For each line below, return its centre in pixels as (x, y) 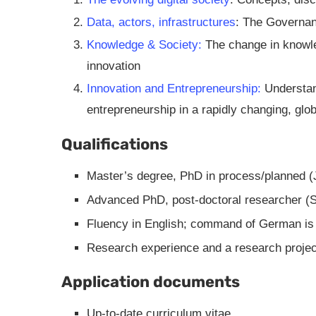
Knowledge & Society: (144, 45)
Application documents (151, 282)
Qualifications (115, 144)
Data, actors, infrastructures (161, 22)
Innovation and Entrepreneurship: (174, 89)
